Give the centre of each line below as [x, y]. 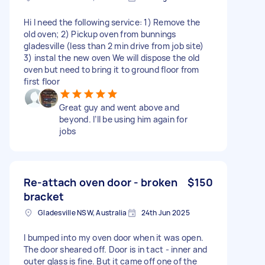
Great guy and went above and [119, 107]
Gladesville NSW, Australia [83, 212]
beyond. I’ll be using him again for [123, 119]
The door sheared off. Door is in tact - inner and [116, 249]
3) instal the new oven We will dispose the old [112, 57]
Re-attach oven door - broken [101, 182]
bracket [44, 196]
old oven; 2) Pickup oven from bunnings [100, 34]
